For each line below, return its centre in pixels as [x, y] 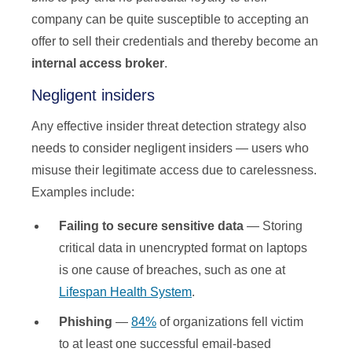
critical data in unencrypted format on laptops [183, 248]
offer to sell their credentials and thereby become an [175, 42]
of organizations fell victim [230, 322]
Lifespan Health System [125, 292]
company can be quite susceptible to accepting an [170, 20]
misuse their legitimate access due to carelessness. [174, 170]
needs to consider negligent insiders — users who [170, 148]
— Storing [275, 226]
